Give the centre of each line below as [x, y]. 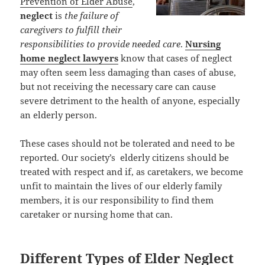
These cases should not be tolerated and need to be [128, 143]
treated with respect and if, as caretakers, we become [132, 171]
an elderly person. [59, 114]
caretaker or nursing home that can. [97, 214]
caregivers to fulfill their [71, 29]
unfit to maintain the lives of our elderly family [121, 185]
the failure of [92, 15]
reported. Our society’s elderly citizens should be [125, 157]
